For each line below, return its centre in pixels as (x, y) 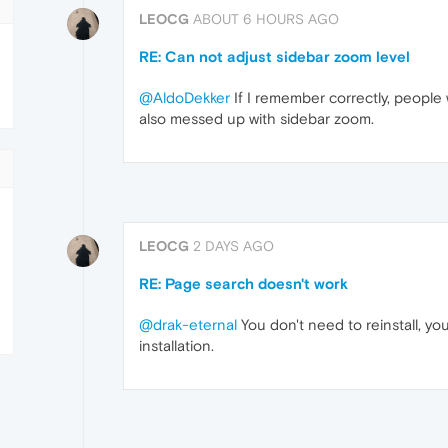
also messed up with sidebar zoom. (256, 118)
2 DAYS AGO (233, 246)
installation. (176, 346)
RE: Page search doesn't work (243, 284)
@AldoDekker (184, 97)
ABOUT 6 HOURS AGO (266, 19)
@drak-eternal (188, 325)
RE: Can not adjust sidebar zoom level (274, 56)
